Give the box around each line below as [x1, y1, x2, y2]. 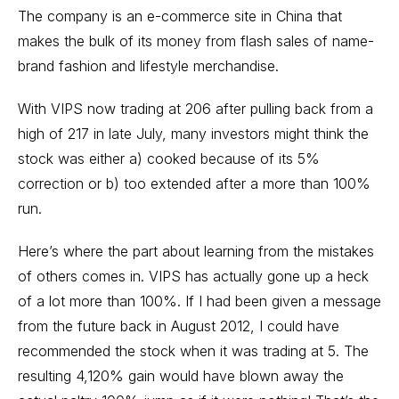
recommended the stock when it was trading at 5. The [18, 342, 369, 360]
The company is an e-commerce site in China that [18, 7, 342, 25]
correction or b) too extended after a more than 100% [18, 175, 370, 192]
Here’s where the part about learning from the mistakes [18, 242, 374, 260]
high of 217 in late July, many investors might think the [18, 125, 369, 142]
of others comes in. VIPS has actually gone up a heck [18, 267, 369, 285]
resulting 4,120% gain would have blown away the [18, 367, 344, 385]
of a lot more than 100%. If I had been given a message [18, 292, 381, 310]
